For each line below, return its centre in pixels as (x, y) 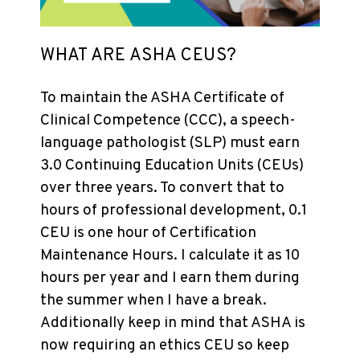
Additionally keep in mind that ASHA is (173, 323)
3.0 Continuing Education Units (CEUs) (172, 166)
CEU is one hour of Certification (148, 233)
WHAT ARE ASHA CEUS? (139, 56)
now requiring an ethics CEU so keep (165, 346)
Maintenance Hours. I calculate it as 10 (170, 256)
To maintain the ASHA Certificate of (162, 98)
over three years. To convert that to (162, 188)
